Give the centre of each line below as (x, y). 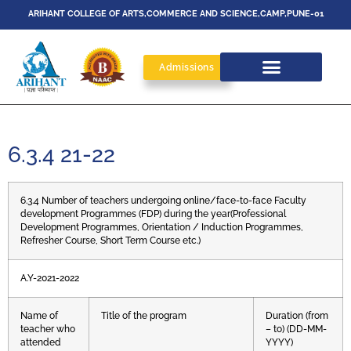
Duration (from (297, 316)
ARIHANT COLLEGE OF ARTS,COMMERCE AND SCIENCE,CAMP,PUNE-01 (175, 14)
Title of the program (144, 316)
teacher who (48, 329)
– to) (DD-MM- (296, 329)
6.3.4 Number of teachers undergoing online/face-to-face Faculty (163, 201)
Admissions (187, 67)
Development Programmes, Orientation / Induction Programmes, (162, 228)
